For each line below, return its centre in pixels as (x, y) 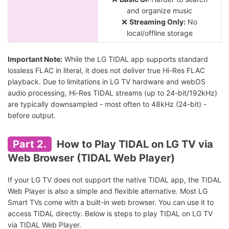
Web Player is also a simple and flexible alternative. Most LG (108, 191)
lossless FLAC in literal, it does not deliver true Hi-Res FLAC (106, 70)
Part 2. (30, 144)
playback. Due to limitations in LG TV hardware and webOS (107, 81)
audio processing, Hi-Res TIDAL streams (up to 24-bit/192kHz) (112, 93)
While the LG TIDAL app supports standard (135, 59)
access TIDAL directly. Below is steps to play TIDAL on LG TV (110, 213)
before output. (32, 115)
